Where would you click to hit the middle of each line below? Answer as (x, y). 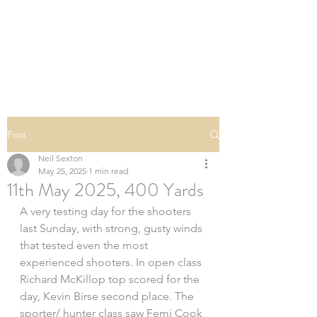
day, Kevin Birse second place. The (108, 296)
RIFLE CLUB (113, 56)
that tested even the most (85, 245)
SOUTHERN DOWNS (113, 36)
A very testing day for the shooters (107, 211)
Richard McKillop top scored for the (111, 279)
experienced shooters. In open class (112, 262)
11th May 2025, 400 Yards (105, 190)
